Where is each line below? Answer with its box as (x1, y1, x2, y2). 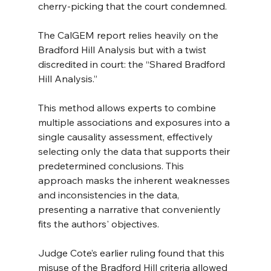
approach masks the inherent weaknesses (38, 174, 232, 186)
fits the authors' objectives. (38, 217, 159, 230)
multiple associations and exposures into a (38, 116, 232, 128)
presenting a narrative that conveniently (38, 203, 223, 215)
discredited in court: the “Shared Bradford (38, 57, 227, 70)
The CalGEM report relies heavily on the (38, 28, 221, 41)
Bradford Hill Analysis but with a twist (38, 43, 209, 56)
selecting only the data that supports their (38, 145, 232, 157)
